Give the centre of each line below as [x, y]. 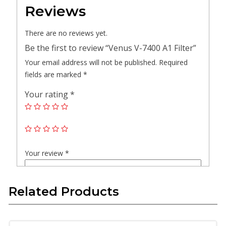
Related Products [64, 191]
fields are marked [54, 74]
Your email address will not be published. [91, 62]
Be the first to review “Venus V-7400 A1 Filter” [110, 48]
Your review [45, 153]
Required [173, 62]
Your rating [47, 94]
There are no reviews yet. [66, 33]
